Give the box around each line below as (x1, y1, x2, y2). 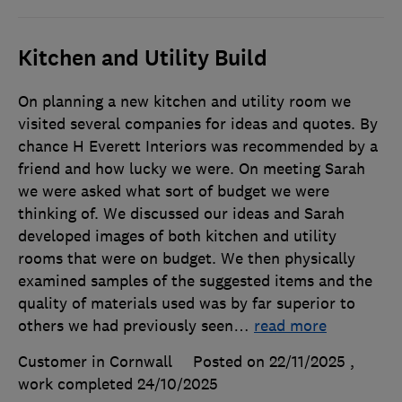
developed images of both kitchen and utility (18, 226, 336, 247)
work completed (18, 374, 137, 395)
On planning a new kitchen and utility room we (18, 92, 351, 112)
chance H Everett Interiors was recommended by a (18, 136, 378, 157)
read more (254, 316, 327, 336)
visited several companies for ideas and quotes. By (18, 114, 378, 135)
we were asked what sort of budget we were (18, 181, 329, 202)
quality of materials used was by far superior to (18, 293, 355, 314)
